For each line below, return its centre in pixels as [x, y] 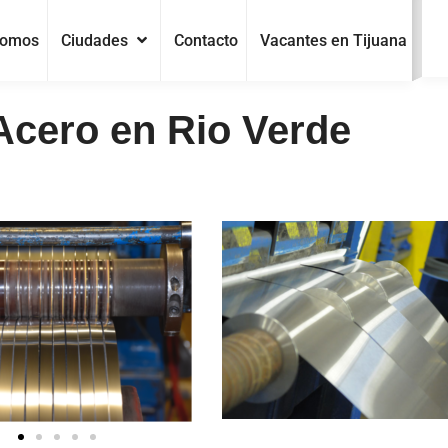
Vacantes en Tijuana [333, 40]
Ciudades [96, 40]
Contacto [205, 40]
